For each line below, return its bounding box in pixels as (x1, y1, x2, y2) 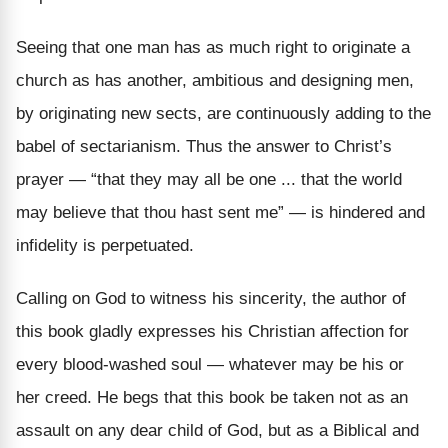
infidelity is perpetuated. (16, 235, 194, 255)
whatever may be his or (229, 354, 404, 374)
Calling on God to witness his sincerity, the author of (16, 288, 406, 308)
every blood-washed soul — (16, 354, 229, 374)
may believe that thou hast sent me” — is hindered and (16, 202, 425, 222)
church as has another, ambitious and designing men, (16, 70, 414, 90)
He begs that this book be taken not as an (92, 387, 408, 407)
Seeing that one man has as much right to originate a (16, 37, 410, 57)
